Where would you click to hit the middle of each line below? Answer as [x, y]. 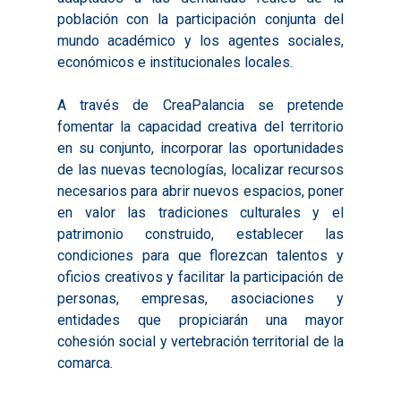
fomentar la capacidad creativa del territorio [200, 127]
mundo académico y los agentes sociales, [200, 41]
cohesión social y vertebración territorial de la [200, 341]
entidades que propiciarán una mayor [200, 320]
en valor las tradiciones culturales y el [200, 213]
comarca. [85, 363]
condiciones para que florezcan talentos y [200, 256]
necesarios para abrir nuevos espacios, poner [200, 191]
